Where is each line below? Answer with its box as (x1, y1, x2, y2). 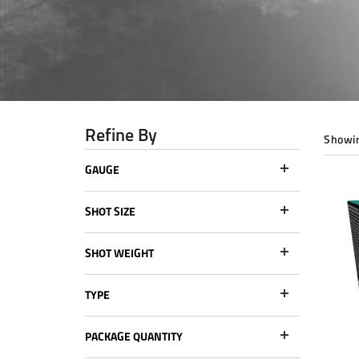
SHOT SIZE (85, 202, 135, 220)
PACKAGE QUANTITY (85, 327, 183, 345)
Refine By (85, 121, 157, 148)
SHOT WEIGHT (85, 244, 154, 262)
